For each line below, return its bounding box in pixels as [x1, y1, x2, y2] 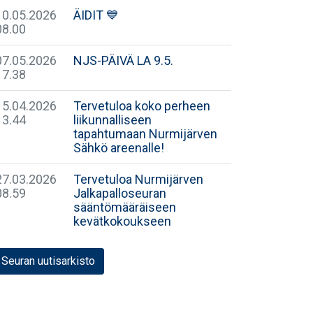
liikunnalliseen [73, 112, 152, 127]
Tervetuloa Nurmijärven [73, 172, 203, 187]
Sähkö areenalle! [73, 140, 164, 155]
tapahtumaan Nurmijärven [73, 126, 217, 141]
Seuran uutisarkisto [1, 254, 95, 268]
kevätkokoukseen [73, 214, 171, 228]
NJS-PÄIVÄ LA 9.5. [73, 53, 173, 68]
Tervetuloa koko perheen [73, 99, 210, 113]
